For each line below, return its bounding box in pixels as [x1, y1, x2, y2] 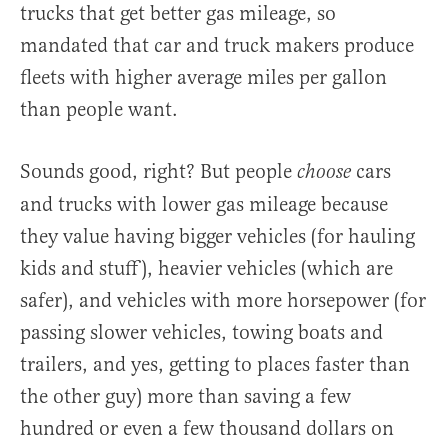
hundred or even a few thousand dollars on [20, 416, 394, 442]
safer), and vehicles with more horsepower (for [20, 288, 426, 314]
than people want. [20, 97, 178, 123]
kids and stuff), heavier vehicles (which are [20, 256, 393, 282]
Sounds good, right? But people [20, 159, 297, 185]
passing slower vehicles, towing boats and [20, 320, 383, 346]
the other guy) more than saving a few [20, 384, 351, 410]
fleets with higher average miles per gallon [20, 65, 387, 91]
